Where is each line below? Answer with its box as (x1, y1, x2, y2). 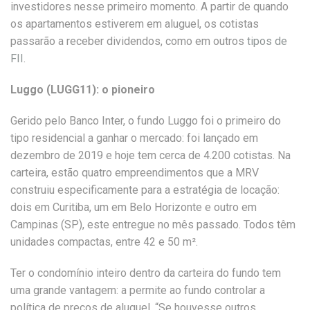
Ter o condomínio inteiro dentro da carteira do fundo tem (10, 266, 281, 280)
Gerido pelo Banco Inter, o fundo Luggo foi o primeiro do (10, 114, 281, 127)
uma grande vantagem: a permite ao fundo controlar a (10, 284, 265, 297)
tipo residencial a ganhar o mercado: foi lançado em (10, 131, 258, 145)
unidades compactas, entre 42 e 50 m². (10, 235, 198, 248)
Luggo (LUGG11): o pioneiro (10, 83, 155, 96)
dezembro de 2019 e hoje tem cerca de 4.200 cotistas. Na (10, 149, 291, 162)
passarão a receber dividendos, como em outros (10, 35, 247, 48)
